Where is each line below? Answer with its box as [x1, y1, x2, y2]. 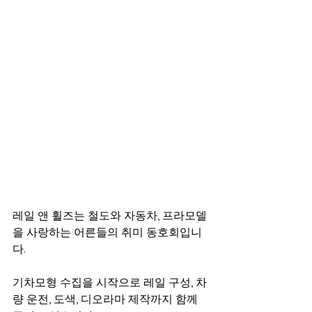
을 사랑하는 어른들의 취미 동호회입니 [13, 225, 202, 240]
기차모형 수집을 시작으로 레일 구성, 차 [13, 275, 207, 290]
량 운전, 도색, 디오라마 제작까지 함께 [13, 292, 201, 306]
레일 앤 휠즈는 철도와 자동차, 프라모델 [13, 208, 207, 223]
